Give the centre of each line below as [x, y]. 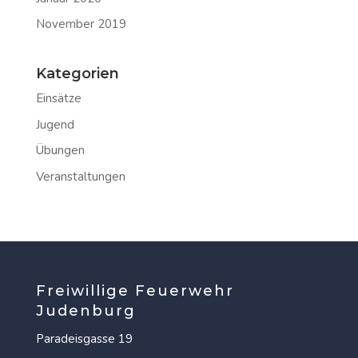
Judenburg [86, 310]
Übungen [60, 151]
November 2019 [81, 24]
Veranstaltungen [80, 176]
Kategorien [77, 74]
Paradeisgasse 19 [84, 338]
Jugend [55, 124]
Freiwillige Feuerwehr [135, 290]
